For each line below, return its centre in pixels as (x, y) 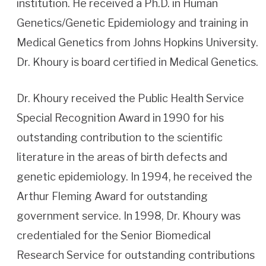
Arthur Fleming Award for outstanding (112, 196)
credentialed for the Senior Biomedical (114, 235)
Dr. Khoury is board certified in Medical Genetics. (137, 62)
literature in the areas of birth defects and (122, 157)
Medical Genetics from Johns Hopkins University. (137, 42)
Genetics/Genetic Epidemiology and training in (132, 23)
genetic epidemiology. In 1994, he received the (134, 177)
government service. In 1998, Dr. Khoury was (129, 216)
